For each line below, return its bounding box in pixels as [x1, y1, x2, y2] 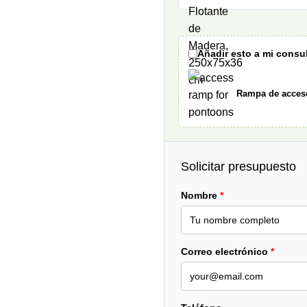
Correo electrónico [181, 246, 271, 258]
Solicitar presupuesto [181, 160, 296, 174]
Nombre [181, 190, 220, 201]
